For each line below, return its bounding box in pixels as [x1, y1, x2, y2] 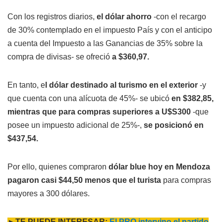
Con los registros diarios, [7, 12, 97, 21]
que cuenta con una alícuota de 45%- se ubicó [7, 94, 171, 103]
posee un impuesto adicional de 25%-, [7, 120, 142, 129]
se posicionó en [142, 120, 204, 129]
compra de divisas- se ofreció [7, 52, 112, 61]
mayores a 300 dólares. [7, 189, 90, 198]
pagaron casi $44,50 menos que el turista [7, 175, 161, 184]
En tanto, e [7, 80, 45, 89]
